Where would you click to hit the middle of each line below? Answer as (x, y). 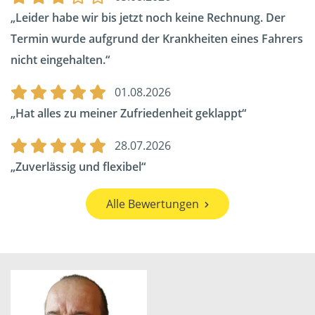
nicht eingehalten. (58, 60)
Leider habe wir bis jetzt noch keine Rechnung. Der (150, 18)
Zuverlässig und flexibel (78, 167)
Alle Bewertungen (153, 204)
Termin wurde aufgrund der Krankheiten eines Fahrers (157, 39)
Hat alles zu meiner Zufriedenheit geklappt (129, 114)
